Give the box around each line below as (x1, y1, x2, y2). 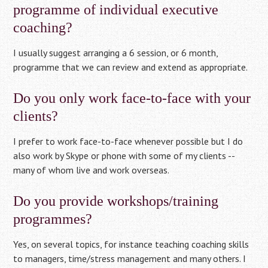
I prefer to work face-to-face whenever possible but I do (13, 135, 243, 147)
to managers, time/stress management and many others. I (13, 252, 246, 264)
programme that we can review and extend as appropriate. (13, 61, 248, 73)
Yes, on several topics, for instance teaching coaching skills (13, 238, 249, 250)
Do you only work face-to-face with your (13, 90, 251, 106)
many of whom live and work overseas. (13, 164, 170, 176)
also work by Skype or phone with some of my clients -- (13, 150, 235, 162)
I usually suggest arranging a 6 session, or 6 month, (13, 47, 218, 59)
